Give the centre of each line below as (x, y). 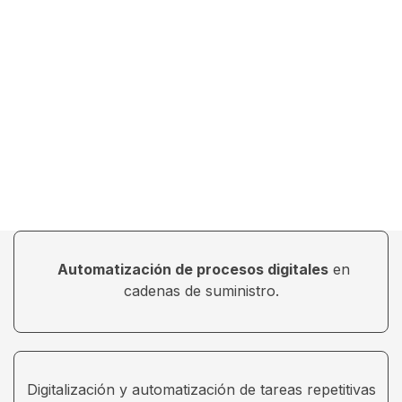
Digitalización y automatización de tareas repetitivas (201, 390)
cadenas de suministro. (201, 291)
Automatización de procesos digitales (192, 270)
